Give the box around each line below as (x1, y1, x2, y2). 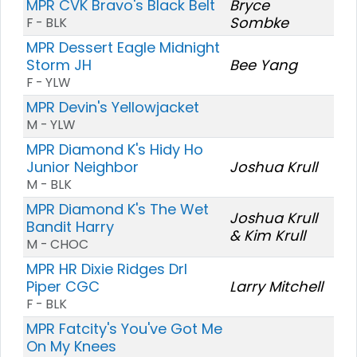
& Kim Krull (229, 225, 305, 245)
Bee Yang (229, 54, 297, 75)
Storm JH (26, 54, 92, 75)
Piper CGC (26, 276, 100, 296)
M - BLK (26, 175, 72, 194)
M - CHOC (26, 234, 88, 253)
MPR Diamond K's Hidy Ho (26, 139, 203, 159)
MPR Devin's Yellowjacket (26, 96, 199, 117)
